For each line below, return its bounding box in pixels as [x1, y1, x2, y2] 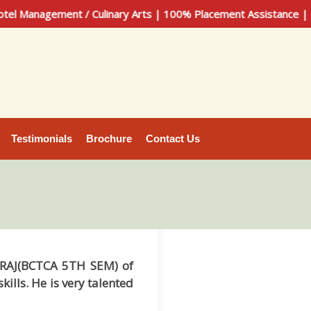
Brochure [86, 133, 132, 144]
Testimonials [11, 133, 72, 144]
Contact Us [146, 133, 200, 144]
